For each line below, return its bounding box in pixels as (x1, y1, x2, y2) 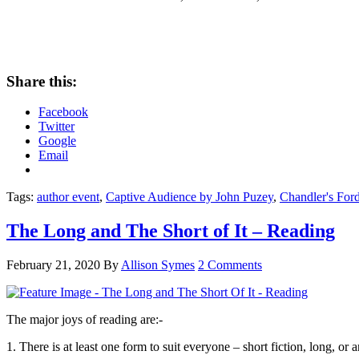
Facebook (38, 105, 88, 119)
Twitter (38, 119, 75, 134)
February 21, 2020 (6, 258, 100, 272)
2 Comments (198, 258, 262, 272)
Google (38, 134, 76, 148)
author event (37, 190, 99, 204)
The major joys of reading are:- (6, 313, 163, 327)
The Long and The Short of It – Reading (6, 220, 335, 242)
